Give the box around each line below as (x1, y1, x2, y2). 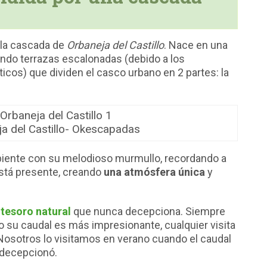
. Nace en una (164, 39, 228, 52)
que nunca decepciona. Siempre (71, 205, 225, 218)
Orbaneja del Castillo (67, 39, 164, 52)
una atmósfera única (104, 166, 205, 179)
